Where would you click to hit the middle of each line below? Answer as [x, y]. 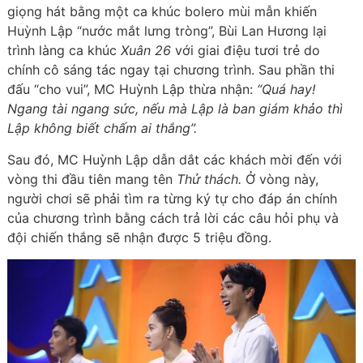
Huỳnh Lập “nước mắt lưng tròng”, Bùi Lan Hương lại [167, 31]
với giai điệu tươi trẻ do [245, 51]
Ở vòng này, [280, 179]
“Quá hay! [286, 90]
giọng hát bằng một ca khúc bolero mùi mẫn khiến [162, 12]
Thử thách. [209, 179]
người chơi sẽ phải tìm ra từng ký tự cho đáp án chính [172, 199]
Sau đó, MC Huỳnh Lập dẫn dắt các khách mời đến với [174, 160]
